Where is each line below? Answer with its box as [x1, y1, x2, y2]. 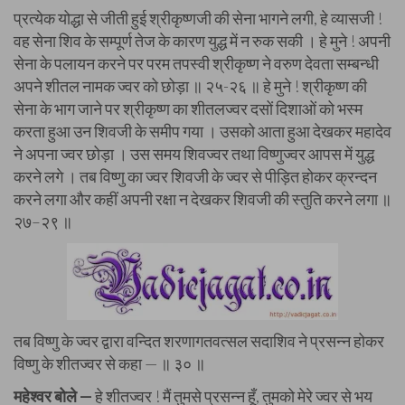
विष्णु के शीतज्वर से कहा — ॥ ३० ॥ [14, 353, 205, 373]
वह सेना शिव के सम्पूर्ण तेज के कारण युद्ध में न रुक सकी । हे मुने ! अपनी [14, 31, 391, 51]
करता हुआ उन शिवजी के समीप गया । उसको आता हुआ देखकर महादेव [14, 121, 391, 141]
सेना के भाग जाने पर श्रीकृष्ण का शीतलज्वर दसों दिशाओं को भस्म [14, 99, 363, 118]
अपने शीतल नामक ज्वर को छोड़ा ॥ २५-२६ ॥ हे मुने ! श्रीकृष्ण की [14, 76, 367, 96]
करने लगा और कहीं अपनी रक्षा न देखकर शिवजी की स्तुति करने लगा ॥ [14, 189, 391, 209]
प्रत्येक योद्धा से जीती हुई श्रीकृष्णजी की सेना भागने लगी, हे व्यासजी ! [14, 8, 382, 28]
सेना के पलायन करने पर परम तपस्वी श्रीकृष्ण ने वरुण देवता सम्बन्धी [14, 53, 379, 73]
